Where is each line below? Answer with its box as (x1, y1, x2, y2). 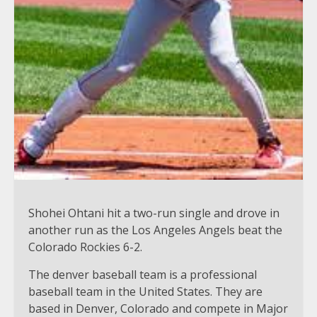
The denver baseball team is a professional (28, 266, 257, 282)
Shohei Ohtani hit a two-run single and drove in (28, 204, 279, 221)
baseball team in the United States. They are (28, 283, 263, 299)
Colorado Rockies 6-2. (28, 238, 142, 255)
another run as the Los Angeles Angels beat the (28, 221, 282, 238)
